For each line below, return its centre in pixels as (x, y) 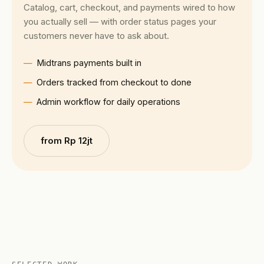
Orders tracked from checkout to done (114, 82)
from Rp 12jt (67, 141)
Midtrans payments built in (89, 63)
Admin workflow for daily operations (108, 102)
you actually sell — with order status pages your (120, 22)
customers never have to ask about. (96, 36)
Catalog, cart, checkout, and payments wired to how (129, 8)
